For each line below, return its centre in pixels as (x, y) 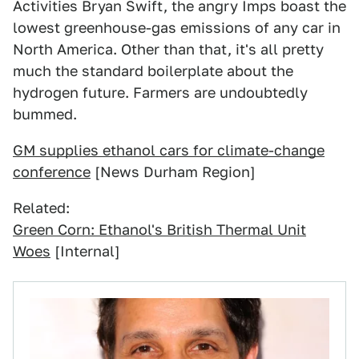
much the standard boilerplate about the (153, 71)
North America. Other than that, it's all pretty (168, 49)
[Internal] (85, 251)
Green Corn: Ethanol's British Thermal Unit (159, 230)
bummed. (45, 114)
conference (52, 172)
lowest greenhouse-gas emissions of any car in (177, 28)
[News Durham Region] (173, 172)
